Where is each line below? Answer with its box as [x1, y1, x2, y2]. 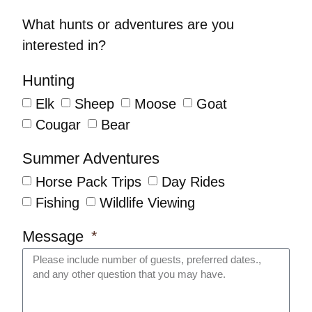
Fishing [36, 194, 80, 210]
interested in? [22, 38, 107, 54]
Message [22, 228, 88, 246]
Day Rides [162, 173, 226, 189]
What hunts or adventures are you [22, 17, 235, 33]
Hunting [22, 72, 75, 90]
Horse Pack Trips [36, 173, 142, 189]
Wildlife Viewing [100, 194, 196, 210]
